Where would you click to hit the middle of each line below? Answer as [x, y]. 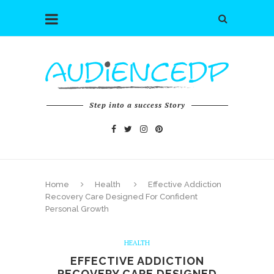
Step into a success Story [137, 105]
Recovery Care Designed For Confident [121, 196]
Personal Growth [77, 209]
